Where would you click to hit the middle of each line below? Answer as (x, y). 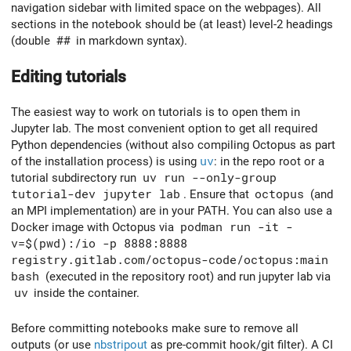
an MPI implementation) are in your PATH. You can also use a (172, 211)
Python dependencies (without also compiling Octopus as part (173, 145)
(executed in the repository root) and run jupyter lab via (186, 277)
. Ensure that (217, 195)
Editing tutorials (69, 76)
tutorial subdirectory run (75, 178)
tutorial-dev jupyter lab (96, 195)
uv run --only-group (209, 178)
